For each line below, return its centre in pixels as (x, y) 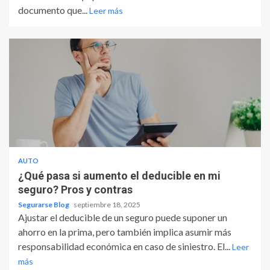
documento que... (54, 10)
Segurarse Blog (44, 205)
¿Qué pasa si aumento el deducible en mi (119, 176)
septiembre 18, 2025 (107, 205)
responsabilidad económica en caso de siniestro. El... (125, 246)
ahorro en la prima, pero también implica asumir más (125, 232)
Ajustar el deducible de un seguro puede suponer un (123, 218)
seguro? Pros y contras (75, 190)
